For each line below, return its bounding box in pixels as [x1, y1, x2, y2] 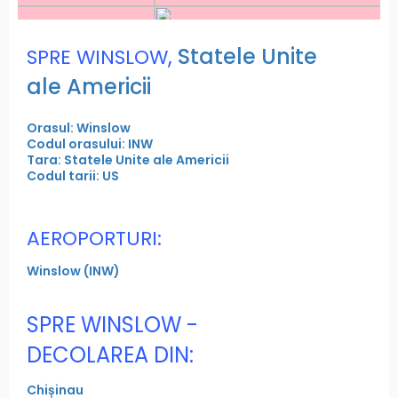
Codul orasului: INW [27, 134, 153, 153]
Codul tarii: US [27, 166, 119, 185]
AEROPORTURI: [27, 224, 162, 252]
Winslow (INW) [27, 261, 120, 280]
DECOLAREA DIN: [27, 339, 194, 370]
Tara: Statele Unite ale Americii [27, 150, 229, 169]
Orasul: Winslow [27, 118, 131, 137]
